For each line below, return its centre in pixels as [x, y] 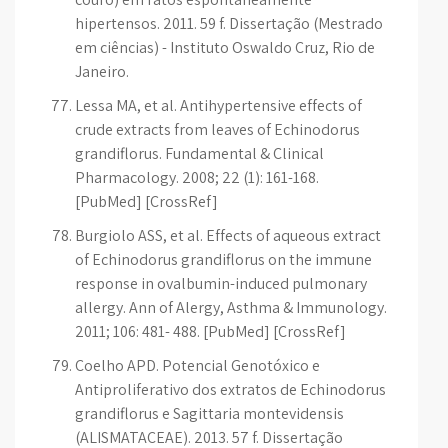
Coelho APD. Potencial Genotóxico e [197, 365]
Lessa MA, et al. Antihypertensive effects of [218, 105]
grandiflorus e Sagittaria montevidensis [209, 413]
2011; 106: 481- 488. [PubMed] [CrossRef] [210, 331]
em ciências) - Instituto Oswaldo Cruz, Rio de [225, 47]
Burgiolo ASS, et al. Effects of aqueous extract [228, 235]
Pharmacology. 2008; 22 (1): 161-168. [197, 177]
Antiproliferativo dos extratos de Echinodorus [230, 389]
